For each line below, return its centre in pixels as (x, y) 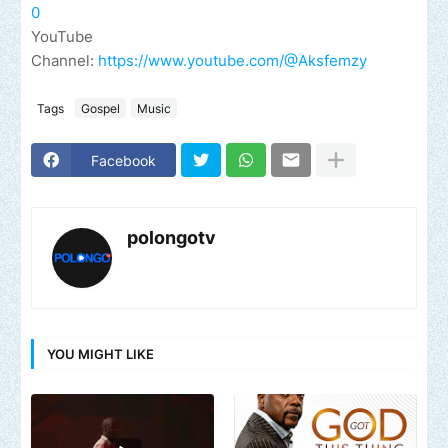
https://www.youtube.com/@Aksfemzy (232, 61)
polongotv (171, 238)
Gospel (100, 108)
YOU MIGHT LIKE (100, 353)
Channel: (64, 61)
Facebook (123, 160)
